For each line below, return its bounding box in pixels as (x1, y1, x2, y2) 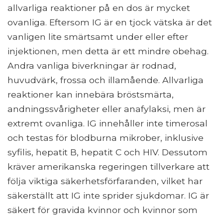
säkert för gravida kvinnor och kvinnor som (7, 205, 198, 216)
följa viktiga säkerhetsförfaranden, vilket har (7, 176, 203, 187)
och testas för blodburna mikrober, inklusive (7, 132, 204, 143)
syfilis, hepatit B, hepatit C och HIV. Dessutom (7, 147, 208, 158)
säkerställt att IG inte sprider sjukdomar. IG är (7, 190, 209, 201)
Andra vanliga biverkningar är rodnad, (7, 60, 176, 71)
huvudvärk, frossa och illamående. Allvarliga (7, 75, 204, 86)
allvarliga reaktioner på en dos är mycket (7, 2, 190, 13)
